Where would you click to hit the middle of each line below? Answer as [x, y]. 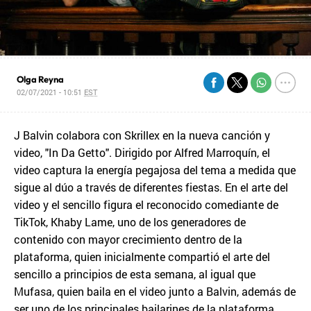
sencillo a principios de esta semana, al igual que [135, 274]
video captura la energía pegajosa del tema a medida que [155, 169]
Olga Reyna [41, 79]
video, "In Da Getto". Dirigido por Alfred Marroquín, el [142, 152]
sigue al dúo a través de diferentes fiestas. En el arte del [151, 187]
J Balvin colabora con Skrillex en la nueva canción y [142, 135]
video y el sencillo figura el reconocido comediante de [146, 204]
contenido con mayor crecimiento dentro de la [128, 239]
